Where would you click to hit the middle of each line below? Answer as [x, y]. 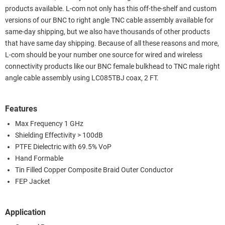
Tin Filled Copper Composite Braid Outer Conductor [94, 170]
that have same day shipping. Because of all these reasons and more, [112, 43]
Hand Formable [39, 158]
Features [21, 108]
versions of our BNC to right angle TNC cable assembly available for [109, 20]
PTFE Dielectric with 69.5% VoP [63, 147]
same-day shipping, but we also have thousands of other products [107, 32]
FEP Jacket [33, 181]
